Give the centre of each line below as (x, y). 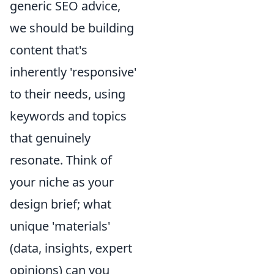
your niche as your (62, 182)
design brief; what (61, 204)
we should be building (72, 28)
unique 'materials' (60, 226)
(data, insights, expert (71, 248)
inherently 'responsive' (73, 72)
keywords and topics (68, 116)
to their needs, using (68, 94)
